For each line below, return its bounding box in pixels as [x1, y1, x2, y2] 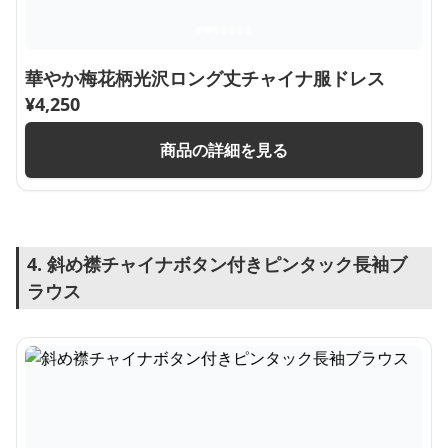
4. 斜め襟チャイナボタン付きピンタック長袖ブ [27, 252, 407, 276]
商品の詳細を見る [160, 139, 288, 161]
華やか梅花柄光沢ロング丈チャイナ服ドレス [25, 66, 385, 90]
